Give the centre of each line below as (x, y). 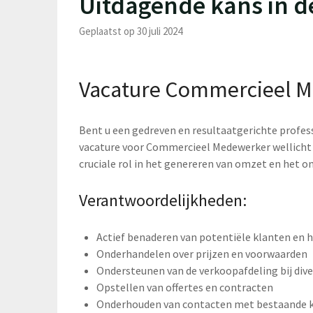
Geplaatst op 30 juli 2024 (131, 31)
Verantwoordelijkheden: (163, 200)
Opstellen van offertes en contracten (185, 287)
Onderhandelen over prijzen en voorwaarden (202, 253)
